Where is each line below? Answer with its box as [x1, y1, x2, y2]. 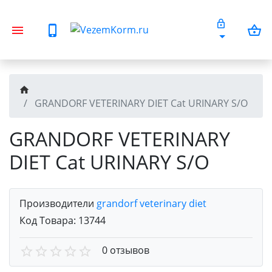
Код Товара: [19, 214, 78, 227]
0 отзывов [102, 243, 149, 257]
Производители [19, 197, 97, 210]
